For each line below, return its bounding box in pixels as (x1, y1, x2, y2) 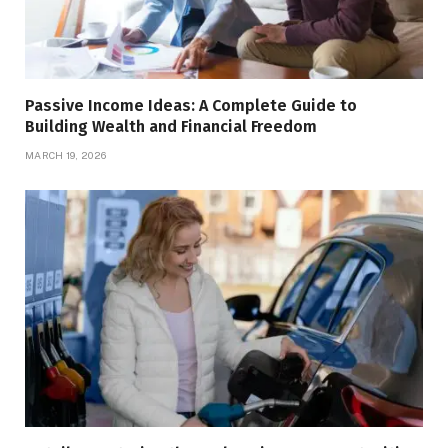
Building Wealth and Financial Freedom (25, 117, 317, 137)
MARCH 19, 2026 (25, 149, 107, 162)
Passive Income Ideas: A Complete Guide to (25, 96, 357, 116)
